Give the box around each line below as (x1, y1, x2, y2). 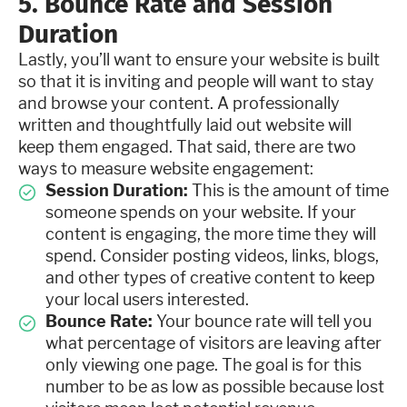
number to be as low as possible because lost (45, 377, 384, 396)
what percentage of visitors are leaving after (45, 333, 382, 352)
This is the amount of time (192, 181, 389, 200)
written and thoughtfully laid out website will (18, 115, 352, 134)
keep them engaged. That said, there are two (18, 137, 356, 156)
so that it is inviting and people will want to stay (18, 72, 374, 91)
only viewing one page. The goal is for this (45, 355, 362, 374)
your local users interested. (45, 290, 249, 309)
